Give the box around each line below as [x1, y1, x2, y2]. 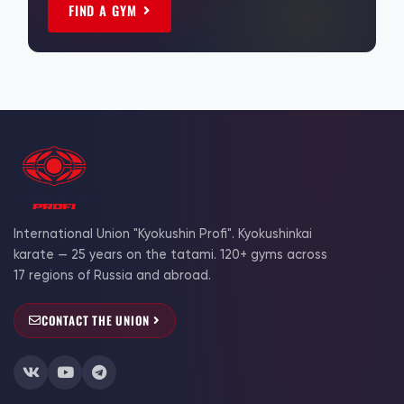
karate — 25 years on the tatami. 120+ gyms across [14, 247, 327, 263]
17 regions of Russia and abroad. [14, 268, 211, 284]
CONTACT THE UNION [41, 311, 151, 330]
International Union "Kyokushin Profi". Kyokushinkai [14, 226, 312, 243]
